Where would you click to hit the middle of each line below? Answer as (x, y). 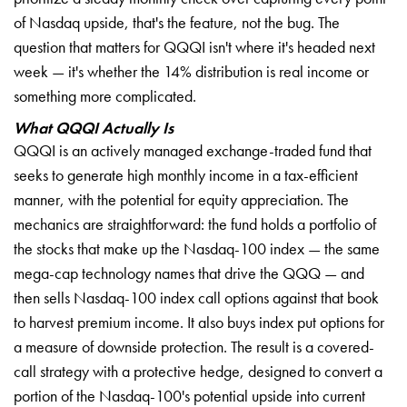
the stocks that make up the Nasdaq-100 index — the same (197, 248)
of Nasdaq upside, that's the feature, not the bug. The (177, 22)
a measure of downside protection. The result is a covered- (194, 346)
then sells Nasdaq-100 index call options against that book (196, 297)
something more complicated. (105, 95)
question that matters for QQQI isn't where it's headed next (194, 46)
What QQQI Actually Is (94, 127)
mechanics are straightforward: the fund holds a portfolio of (195, 223)
